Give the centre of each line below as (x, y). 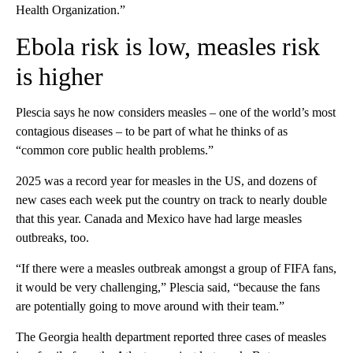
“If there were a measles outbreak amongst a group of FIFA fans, (176, 268)
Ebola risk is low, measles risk (168, 46)
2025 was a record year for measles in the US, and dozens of (166, 181)
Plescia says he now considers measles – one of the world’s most (176, 112)
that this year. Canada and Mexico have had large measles (159, 219)
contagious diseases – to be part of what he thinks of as (152, 131)
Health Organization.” (71, 10)
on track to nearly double (265, 200)
